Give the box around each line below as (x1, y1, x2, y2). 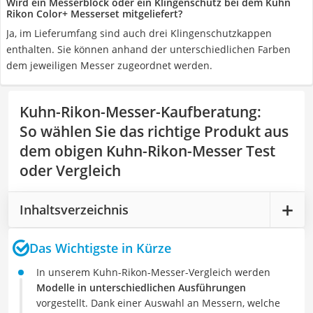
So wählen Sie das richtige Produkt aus (20, 122, 289, 141)
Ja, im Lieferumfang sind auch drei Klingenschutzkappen (6, 27, 272, 40)
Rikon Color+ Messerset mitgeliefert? (6, 7, 182, 20)
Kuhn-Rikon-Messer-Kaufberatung (20, 102, 257, 122)
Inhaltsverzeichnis (20, 201, 129, 218)
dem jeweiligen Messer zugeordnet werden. (6, 59, 212, 72)
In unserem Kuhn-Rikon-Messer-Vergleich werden (36, 265, 270, 279)
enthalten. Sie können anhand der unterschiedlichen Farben (6, 43, 291, 56)
